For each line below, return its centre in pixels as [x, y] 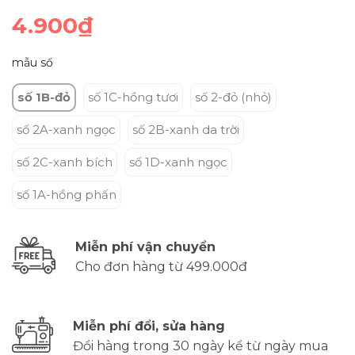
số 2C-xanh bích [65, 162]
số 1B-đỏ [44, 97]
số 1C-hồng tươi [133, 97]
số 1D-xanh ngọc [178, 162]
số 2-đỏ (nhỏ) [233, 97]
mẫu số [32, 62]
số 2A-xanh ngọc [66, 129]
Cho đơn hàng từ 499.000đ [161, 266]
